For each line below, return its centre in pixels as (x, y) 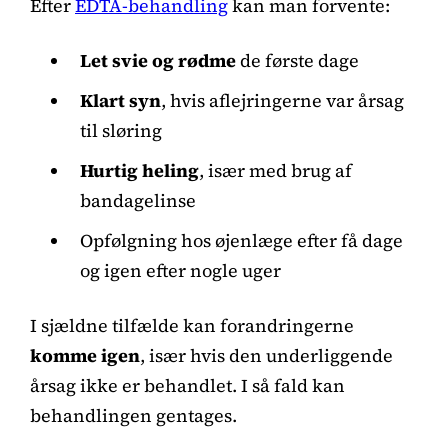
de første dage (297, 60)
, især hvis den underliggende (266, 355)
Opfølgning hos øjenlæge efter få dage (241, 240)
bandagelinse (138, 200)
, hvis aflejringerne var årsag (282, 100)
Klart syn (120, 100)
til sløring (121, 130)
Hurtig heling (139, 170)
